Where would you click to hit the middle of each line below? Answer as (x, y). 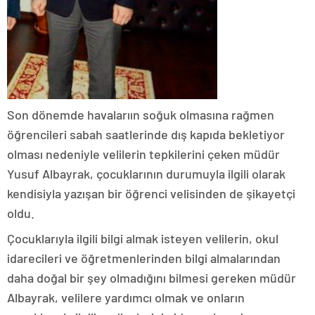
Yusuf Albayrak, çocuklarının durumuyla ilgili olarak (146, 174)
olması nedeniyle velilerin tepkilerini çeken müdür (143, 154)
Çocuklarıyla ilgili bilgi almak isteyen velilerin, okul (143, 239)
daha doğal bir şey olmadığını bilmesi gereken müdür (152, 278)
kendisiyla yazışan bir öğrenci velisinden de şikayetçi (151, 194)
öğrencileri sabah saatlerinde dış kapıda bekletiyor (146, 135)
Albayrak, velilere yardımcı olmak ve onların (126, 298)
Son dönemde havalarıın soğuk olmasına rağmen (141, 115)
